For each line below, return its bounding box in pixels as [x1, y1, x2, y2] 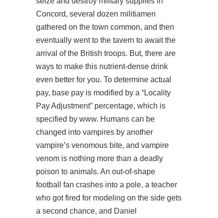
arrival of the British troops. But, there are [36, 49, 176, 57]
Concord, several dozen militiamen [36, 10, 156, 18]
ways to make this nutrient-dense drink [36, 62, 168, 71]
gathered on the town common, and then [36, 23, 174, 31]
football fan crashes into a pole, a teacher [36, 181, 177, 189]
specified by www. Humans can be [36, 115, 155, 123]
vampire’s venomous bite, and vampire [36, 141, 169, 149]
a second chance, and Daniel [36, 207, 137, 215]
